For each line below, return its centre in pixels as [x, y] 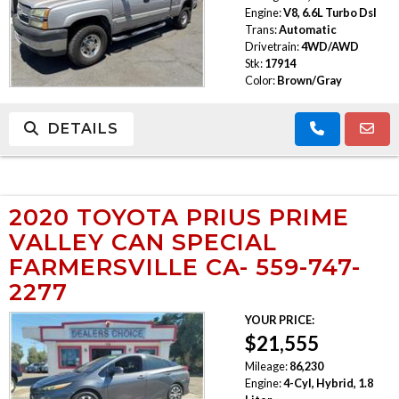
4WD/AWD [330, 46]
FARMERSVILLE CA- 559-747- [185, 266]
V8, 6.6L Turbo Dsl [330, 12]
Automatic [307, 29]
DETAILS [79, 128]
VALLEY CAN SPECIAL [143, 241]
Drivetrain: [272, 46]
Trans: [261, 29]
